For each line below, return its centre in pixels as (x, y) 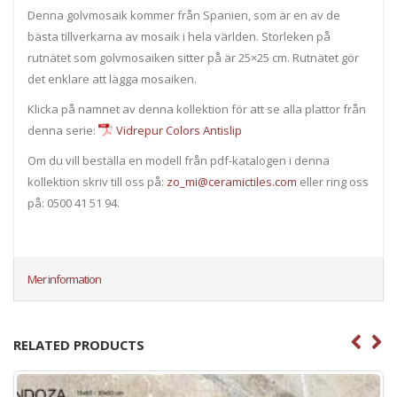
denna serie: (63, 131)
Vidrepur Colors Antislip (179, 131)
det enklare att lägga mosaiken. (112, 79)
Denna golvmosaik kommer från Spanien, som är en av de (184, 16)
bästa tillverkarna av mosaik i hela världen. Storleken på (179, 37)
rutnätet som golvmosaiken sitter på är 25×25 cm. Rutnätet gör (193, 58)
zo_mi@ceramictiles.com (232, 182)
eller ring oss (333, 182)
